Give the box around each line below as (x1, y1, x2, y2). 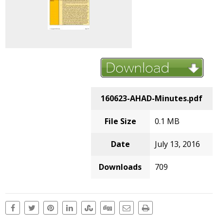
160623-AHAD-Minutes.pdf (101, 92, 203, 104)
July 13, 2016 (154, 138, 200, 149)
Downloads (99, 161, 142, 172)
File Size (104, 115, 136, 127)
